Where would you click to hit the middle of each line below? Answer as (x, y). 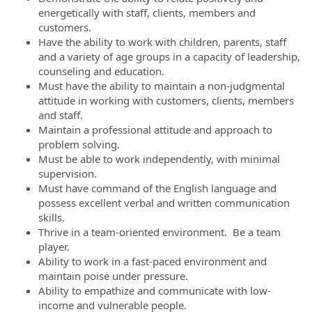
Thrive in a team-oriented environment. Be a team (159, 232)
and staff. (61, 115)
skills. (52, 217)
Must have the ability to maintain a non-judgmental (162, 86)
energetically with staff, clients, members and (147, 13)
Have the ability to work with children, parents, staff (162, 42)
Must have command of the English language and (157, 188)
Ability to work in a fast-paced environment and (153, 261)
